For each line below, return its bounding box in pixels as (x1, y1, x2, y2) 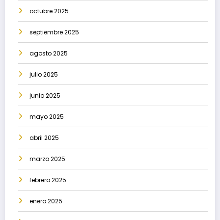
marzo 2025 (29, 155, 65, 164)
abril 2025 (29, 134, 59, 142)
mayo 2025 (29, 112, 64, 121)
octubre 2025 (29, 7, 69, 16)
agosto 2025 (29, 49, 68, 58)
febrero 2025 (29, 176, 66, 185)
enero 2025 (29, 197, 62, 206)
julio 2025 (29, 70, 58, 79)
